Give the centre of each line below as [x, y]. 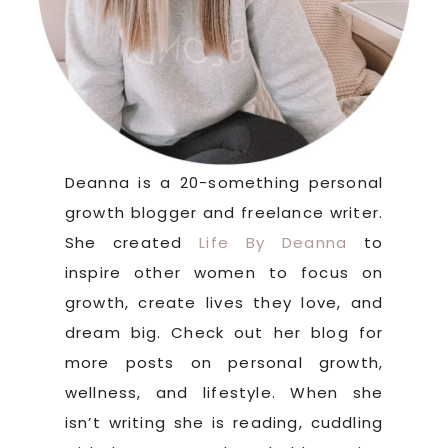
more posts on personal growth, [224, 362]
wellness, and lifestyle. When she [224, 392]
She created [132, 242]
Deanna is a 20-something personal [224, 182]
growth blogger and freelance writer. [224, 212]
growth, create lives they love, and [224, 302]
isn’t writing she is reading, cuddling [224, 422]
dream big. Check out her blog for [224, 332]
